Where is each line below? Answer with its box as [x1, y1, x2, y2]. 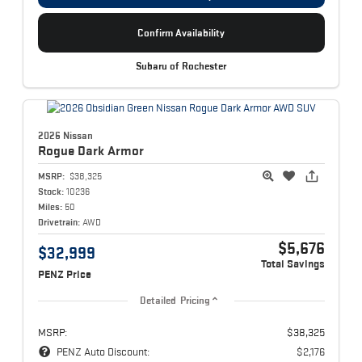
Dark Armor [77, 142, 144, 158]
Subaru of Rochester [136, 60, 226, 72]
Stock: [37, 185, 64, 196]
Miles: [37, 200, 62, 212]
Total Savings [260, 257, 325, 270]
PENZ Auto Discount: [56, 344, 149, 358]
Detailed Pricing [139, 294, 211, 306]
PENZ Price [37, 267, 91, 280]
